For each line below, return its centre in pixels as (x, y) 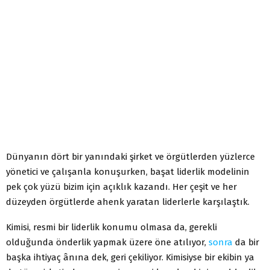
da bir (246, 242)
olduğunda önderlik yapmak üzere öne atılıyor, (107, 242)
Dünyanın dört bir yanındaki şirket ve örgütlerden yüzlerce (130, 156)
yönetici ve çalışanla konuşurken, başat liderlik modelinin (128, 171)
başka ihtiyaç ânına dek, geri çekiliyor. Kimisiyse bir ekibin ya (130, 257)
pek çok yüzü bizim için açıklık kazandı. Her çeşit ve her (121, 187)
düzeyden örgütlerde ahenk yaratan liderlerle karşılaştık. (128, 202)
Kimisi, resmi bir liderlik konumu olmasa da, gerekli (111, 227)
